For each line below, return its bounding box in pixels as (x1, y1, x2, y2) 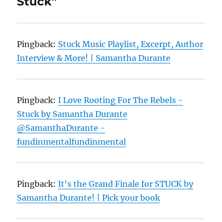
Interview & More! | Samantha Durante (17, 53, 171, 63)
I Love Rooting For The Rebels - (58, 95, 183, 106)
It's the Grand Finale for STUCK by (58, 179, 194, 189)
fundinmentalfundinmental (17, 137, 126, 147)
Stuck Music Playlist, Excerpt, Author (58, 39, 204, 50)
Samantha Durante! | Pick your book (17, 193, 161, 203)
